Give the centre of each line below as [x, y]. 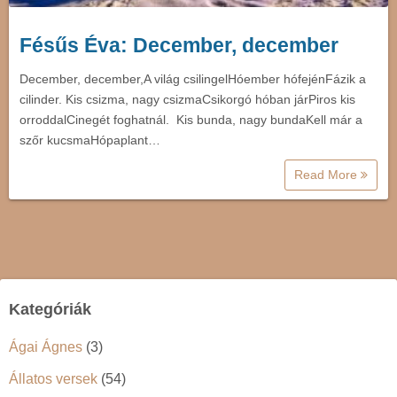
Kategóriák [50, 309]
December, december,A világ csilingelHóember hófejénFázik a [193, 78]
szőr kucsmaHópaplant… [90, 140]
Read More [327, 174]
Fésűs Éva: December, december [179, 45]
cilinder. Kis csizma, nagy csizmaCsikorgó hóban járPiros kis [187, 99]
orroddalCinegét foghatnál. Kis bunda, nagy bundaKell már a [191, 119]
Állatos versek [53, 378]
